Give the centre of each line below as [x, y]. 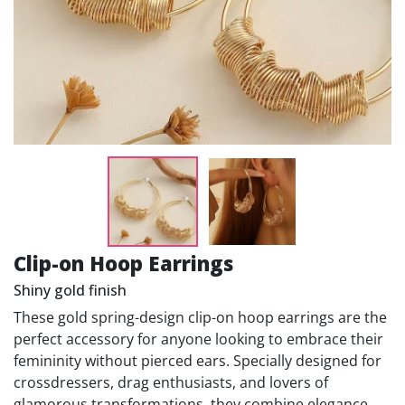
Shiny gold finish [70, 290]
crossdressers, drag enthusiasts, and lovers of [171, 382]
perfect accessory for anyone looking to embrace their [198, 339]
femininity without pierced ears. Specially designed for [198, 361]
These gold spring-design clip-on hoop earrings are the [200, 317]
